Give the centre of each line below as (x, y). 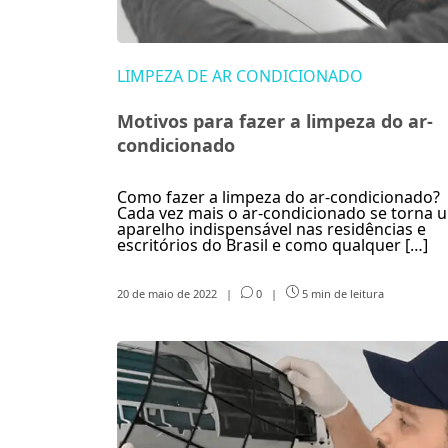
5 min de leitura (341, 293)
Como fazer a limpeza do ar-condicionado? (278, 197)
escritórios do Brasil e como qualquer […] (272, 245)
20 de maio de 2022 (168, 293)
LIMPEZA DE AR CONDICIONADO (240, 76)
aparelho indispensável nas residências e (271, 229)
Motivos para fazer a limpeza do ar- (275, 121)
